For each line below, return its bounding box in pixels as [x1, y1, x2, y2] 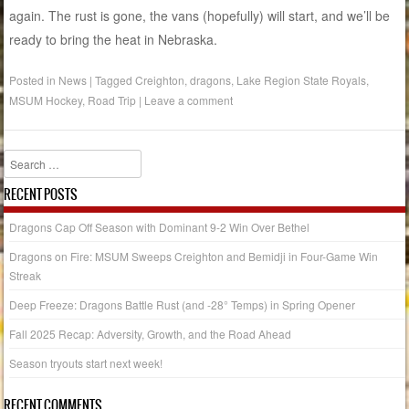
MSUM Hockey [9, 91, 83, 108]
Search [4, 151, 40, 167]
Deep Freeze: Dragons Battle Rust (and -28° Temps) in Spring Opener [9, 296, 356, 312]
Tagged [95, 71, 136, 88]
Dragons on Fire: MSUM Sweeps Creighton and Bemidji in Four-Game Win [9, 247, 379, 264]
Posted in [9, 71, 59, 88]
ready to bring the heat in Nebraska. [9, 29, 218, 48]
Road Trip [88, 91, 137, 108]
